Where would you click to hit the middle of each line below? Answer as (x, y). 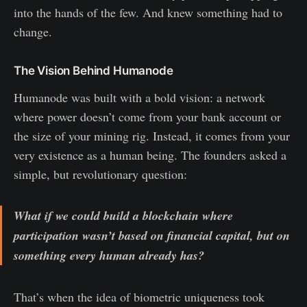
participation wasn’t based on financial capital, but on (152, 236)
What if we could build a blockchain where (123, 216)
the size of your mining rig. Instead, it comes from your (152, 136)
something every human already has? (109, 256)
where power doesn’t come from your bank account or (147, 117)
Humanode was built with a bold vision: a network (139, 98)
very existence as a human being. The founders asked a (150, 155)
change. (33, 32)
